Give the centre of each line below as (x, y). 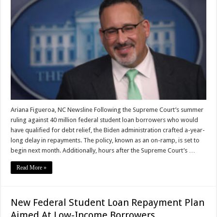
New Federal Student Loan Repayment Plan (108, 202)
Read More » (32, 167)
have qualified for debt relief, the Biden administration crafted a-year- (108, 130)
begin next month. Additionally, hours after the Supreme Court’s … (103, 150)
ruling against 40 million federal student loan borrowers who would (105, 120)
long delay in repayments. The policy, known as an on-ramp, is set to (105, 140)
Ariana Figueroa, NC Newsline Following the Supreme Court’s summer (107, 109)
